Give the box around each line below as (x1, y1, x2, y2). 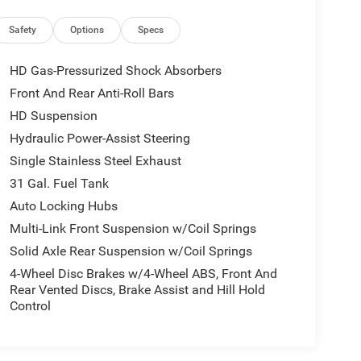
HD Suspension (9, 107, 98, 123)
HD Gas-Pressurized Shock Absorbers (9, 62, 222, 78)
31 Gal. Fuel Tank (9, 175, 109, 191)
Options (70, 23, 105, 35)
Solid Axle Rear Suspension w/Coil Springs (9, 243, 252, 259)
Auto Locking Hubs (9, 197, 118, 214)
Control (9, 297, 51, 313)
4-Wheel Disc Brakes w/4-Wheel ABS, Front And (9, 265, 277, 281)
